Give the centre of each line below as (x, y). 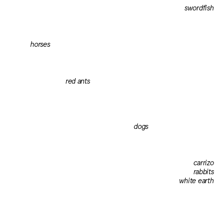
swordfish (199, 7)
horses (80, 44)
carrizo (203, 162)
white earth (196, 180)
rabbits (203, 171)
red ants (70, 80)
